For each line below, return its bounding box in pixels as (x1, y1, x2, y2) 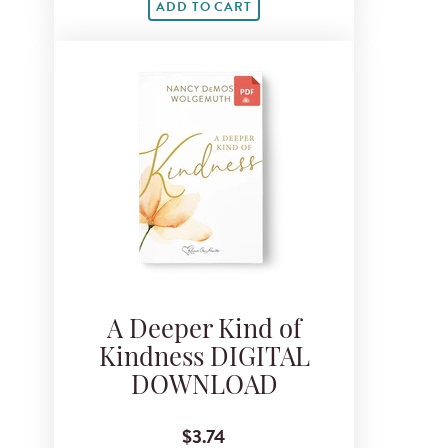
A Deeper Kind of (106, 318, 302, 344)
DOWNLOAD (130, 374, 278, 400)
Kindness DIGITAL (98, 346, 310, 372)
